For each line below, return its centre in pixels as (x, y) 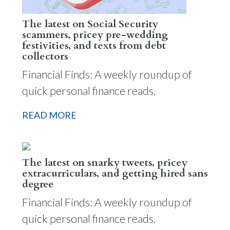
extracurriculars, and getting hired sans (115, 173)
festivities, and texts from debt (94, 45)
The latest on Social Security (90, 24)
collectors (45, 56)
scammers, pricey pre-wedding (95, 35)
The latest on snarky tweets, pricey (104, 162)
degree (38, 184)
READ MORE (49, 115)
